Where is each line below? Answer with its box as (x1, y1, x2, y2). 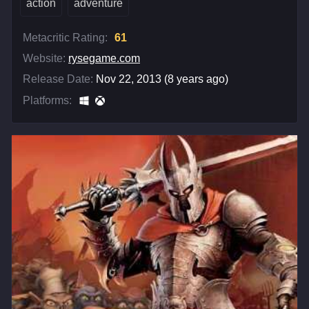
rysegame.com (68, 52, 140, 64)
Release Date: (23, 72, 93, 85)
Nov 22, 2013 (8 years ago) (96, 72, 228, 85)
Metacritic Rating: (23, 31, 108, 43)
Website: (23, 52, 66, 64)
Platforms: (23, 94, 72, 106)
